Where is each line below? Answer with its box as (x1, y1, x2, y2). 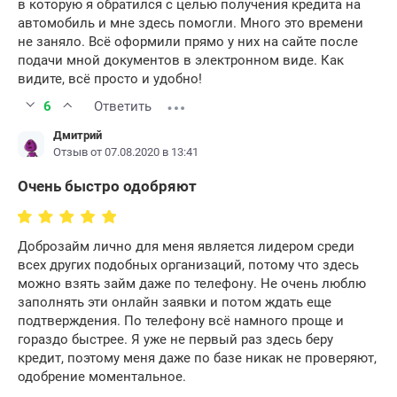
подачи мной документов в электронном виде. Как (18, 52, 344, 69)
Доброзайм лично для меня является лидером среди (18, 238, 354, 255)
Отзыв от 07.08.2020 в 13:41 (53, 145, 198, 160)
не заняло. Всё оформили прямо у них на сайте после (18, 34, 358, 51)
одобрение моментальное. (18, 369, 186, 385)
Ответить (94, 98, 152, 115)
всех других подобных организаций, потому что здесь (18, 257, 359, 274)
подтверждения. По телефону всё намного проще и (18, 313, 344, 330)
